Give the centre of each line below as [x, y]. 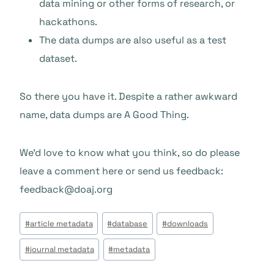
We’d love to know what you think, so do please [130, 153]
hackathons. [68, 22]
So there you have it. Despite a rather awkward [128, 96]
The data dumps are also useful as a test [133, 40]
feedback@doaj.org [66, 189]
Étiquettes [43, 217]
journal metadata [62, 250]
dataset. [58, 58]
